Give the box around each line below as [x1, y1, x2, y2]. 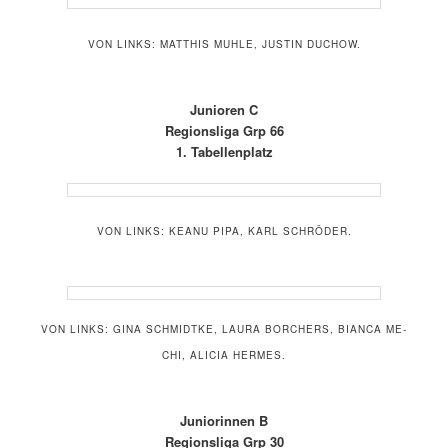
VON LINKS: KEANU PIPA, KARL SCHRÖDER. [96, 223, 352, 238]
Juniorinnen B [180, 411, 268, 431]
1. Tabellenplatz [175, 141, 273, 161]
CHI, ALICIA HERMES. [162, 348, 286, 363]
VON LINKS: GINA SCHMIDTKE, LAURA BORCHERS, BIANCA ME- [41, 322, 407, 337]
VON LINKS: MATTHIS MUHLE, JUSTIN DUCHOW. [87, 36, 361, 51]
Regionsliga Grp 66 [164, 120, 284, 140]
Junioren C [190, 99, 258, 119]
